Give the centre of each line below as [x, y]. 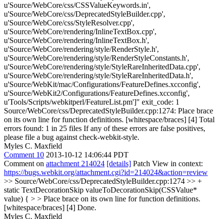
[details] [119, 164]
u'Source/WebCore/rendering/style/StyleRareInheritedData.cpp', [102, 67]
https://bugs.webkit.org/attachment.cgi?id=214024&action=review [106, 172]
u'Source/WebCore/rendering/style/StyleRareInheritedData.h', [99, 76]
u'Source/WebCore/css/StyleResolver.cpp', [69, 23]
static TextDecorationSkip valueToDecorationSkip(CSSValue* [100, 190]
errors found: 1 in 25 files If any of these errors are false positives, [105, 128]
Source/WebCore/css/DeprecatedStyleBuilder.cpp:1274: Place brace [109, 111]
